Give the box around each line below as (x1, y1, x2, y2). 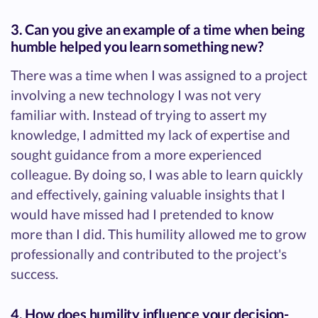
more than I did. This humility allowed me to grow (11, 226, 307, 243)
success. (11, 265, 58, 283)
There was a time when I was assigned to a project (11, 67, 307, 84)
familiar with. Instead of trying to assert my (11, 106, 267, 124)
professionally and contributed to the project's (11, 246, 287, 263)
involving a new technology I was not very (11, 87, 261, 104)
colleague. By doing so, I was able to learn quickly (11, 166, 303, 183)
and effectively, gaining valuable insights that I (11, 186, 285, 203)
